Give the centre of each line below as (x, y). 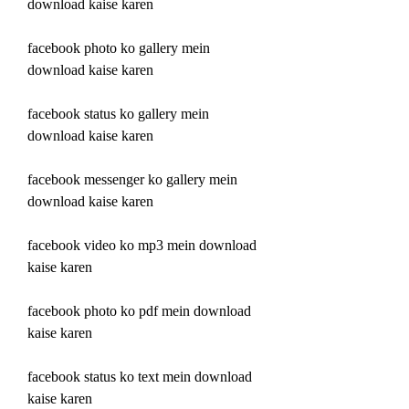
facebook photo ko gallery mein (119, 47)
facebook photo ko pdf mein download (139, 310)
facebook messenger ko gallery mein (132, 179)
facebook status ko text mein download (140, 376)
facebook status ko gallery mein (118, 113)
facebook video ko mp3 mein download (142, 245)
